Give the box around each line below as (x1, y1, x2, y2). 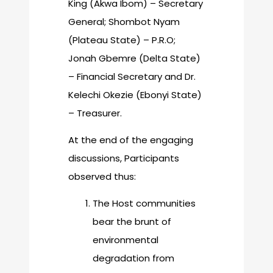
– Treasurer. (68, 106, 122, 119)
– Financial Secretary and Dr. (68, 69, 196, 83)
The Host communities (93, 197, 196, 210)
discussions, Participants (68, 151, 179, 165)
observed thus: (68, 169, 136, 183)
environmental (93, 233, 158, 247)
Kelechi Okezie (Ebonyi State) (68, 88, 202, 101)
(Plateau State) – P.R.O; (68, 33, 175, 46)
